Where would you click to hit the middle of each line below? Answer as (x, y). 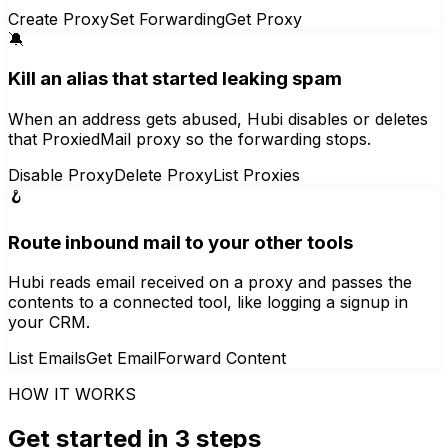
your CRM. (49, 322)
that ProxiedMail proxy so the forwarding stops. (189, 138)
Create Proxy (58, 18)
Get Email (121, 358)
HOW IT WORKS (72, 394)
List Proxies (256, 174)
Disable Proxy (61, 174)
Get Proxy (263, 18)
